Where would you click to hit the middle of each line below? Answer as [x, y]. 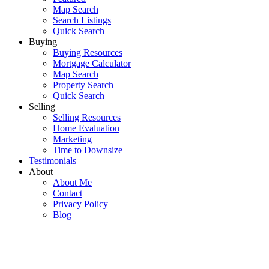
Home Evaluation [86, 128]
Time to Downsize [88, 150]
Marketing [72, 139]
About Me [72, 183]
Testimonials [53, 161]
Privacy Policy [80, 204]
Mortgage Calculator [92, 64]
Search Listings [82, 20]
